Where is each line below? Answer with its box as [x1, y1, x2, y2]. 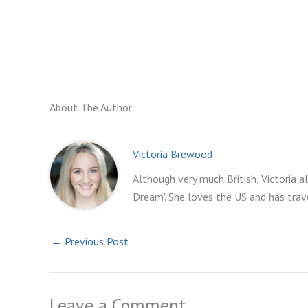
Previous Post [62, 234, 129, 249]
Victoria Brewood [133, 147, 213, 162]
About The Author [49, 100, 132, 115]
